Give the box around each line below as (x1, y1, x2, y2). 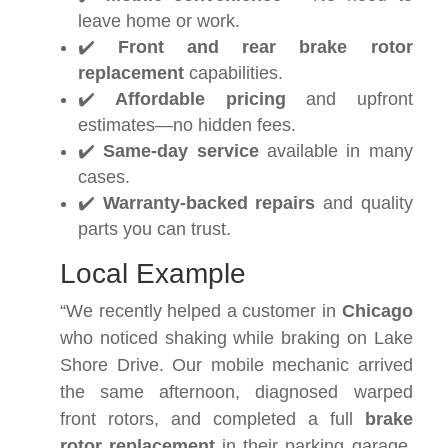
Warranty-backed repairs (102, 193, 316, 214)
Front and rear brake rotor (118, 37, 413, 58)
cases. (78, 167, 130, 188)
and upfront (285, 89, 413, 110)
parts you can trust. (78, 219, 231, 240)
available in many (258, 141, 413, 162)
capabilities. (184, 63, 283, 84)
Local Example (60, 258, 246, 290)
